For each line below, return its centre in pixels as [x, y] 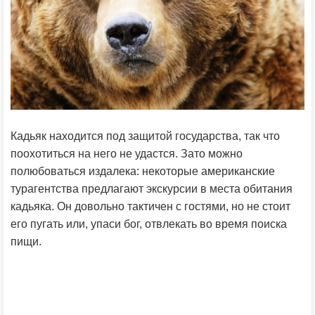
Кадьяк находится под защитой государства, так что [145, 136]
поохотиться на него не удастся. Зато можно [127, 154]
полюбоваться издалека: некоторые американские [143, 172]
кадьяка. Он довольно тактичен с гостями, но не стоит [150, 207]
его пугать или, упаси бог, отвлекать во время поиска [149, 224]
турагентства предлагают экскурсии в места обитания [152, 189]
